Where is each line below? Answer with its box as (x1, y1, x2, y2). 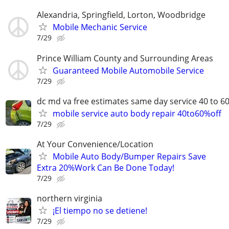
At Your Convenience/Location (37, 138, 153, 150)
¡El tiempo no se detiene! (53, 205, 147, 217)
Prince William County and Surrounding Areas (37, 52, 213, 64)
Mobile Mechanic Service (53, 21, 147, 33)
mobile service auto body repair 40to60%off (53, 107, 221, 119)
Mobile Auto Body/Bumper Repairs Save (53, 150, 206, 162)
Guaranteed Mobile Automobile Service (53, 64, 204, 76)
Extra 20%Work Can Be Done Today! (37, 162, 174, 173)
